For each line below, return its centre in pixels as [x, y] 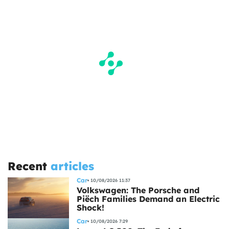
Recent [29, 166]
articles [72, 166]
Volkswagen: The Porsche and [138, 190]
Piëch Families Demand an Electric [148, 199]
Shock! [90, 207]
